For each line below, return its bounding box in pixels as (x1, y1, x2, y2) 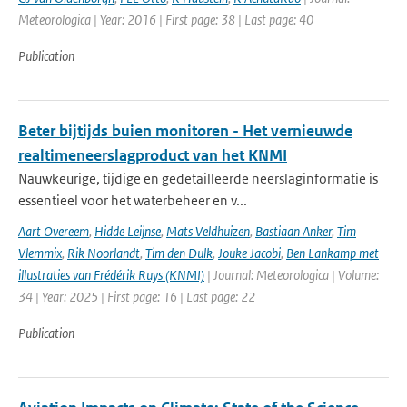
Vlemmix (18, 244, 62, 262)
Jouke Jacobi (218, 244, 281, 262)
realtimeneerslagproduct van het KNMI (18, 145, 287, 165)
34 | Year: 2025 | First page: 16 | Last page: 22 (18, 288, 255, 305)
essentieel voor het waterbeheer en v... (18, 192, 247, 209)
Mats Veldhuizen (166, 223, 250, 240)
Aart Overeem (18, 223, 89, 240)
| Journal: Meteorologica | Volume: (204, 266, 379, 283)
